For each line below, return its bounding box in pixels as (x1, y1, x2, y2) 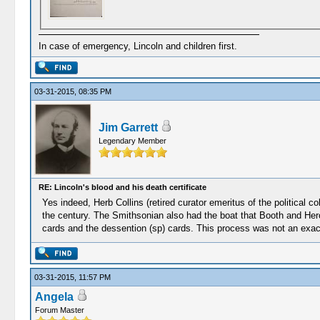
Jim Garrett (98, 121, 158, 134)
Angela (34, 291, 74, 303)
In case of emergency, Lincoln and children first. (38, 40, 237, 51)
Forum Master (34, 306, 84, 314)
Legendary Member (98, 136, 166, 145)
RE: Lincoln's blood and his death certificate (38, 183, 206, 191)
